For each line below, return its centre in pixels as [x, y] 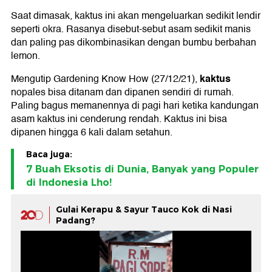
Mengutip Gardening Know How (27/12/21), [105, 79]
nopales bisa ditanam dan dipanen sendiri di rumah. [122, 93]
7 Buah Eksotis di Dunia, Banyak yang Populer [142, 169]
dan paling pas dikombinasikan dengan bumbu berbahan [134, 43]
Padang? [76, 221]
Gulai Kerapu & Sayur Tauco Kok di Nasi [144, 210]
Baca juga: [49, 155]
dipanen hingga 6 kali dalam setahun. [92, 133]
